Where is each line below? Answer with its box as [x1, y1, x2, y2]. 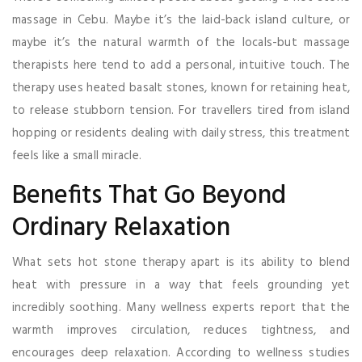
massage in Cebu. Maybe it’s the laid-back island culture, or [12, 10, 350, 30]
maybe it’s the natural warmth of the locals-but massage [12, 32, 350, 53]
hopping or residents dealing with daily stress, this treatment [12, 123, 350, 143]
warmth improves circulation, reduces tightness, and [12, 320, 350, 340]
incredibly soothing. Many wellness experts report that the [12, 297, 350, 318]
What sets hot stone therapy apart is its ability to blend [12, 252, 350, 272]
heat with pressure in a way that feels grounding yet [12, 275, 350, 295]
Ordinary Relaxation [12, 207, 230, 249]
